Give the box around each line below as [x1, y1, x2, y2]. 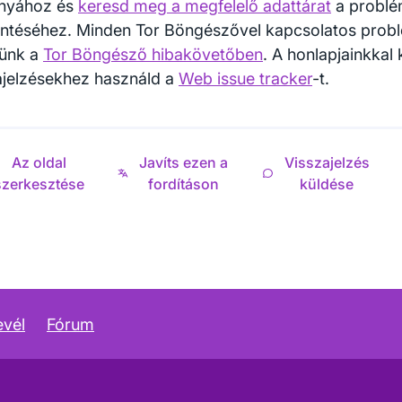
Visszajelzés [284, 153, 370, 171]
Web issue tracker [179, 69, 312, 88]
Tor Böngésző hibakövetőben [43, 45, 263, 64]
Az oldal [11, 153, 66, 171]
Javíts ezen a [138, 153, 228, 171]
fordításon [147, 175, 219, 193]
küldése [300, 175, 354, 193]
